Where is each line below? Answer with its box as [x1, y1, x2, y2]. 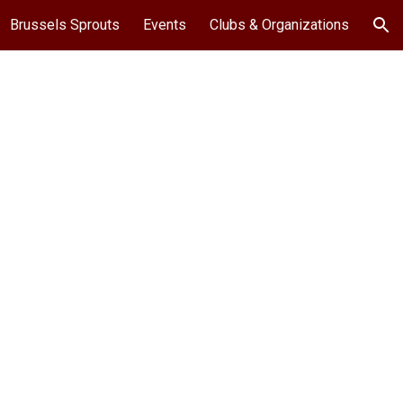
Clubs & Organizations [210, 16, 349, 33]
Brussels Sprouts [10, 16, 120, 33]
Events [143, 16, 186, 33]
